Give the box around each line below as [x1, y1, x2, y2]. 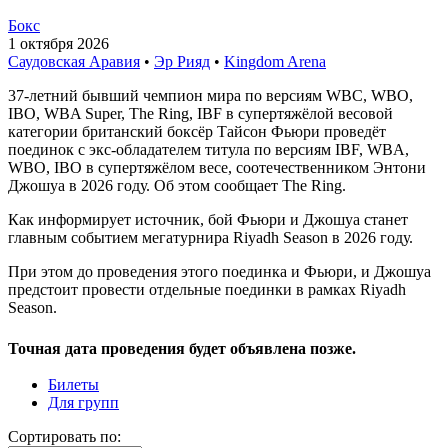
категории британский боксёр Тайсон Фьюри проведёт [8, 122, 386, 140]
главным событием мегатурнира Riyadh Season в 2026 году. [8, 228, 413, 246]
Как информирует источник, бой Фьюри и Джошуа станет [8, 210, 408, 228]
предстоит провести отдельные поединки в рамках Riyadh [8, 280, 406, 298]
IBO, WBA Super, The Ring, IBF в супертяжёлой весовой [8, 104, 393, 122]
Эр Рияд [154, 52, 210, 70]
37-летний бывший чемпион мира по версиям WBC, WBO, [8, 86, 413, 104]
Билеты [48, 375, 99, 393]
